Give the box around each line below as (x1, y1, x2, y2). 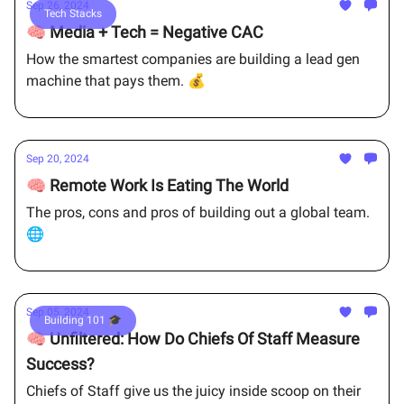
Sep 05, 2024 (26, 306, 89, 318)
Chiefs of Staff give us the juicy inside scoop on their (26, 382, 361, 399)
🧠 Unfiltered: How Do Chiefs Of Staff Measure (26, 329, 360, 348)
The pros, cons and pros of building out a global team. (26, 204, 370, 221)
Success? (26, 354, 95, 373)
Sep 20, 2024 (26, 152, 89, 165)
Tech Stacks (44, 6, 102, 20)
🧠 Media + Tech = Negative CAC (26, 23, 263, 41)
